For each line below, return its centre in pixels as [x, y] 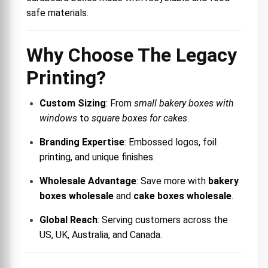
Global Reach [68, 220]
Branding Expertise [82, 142]
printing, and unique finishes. [97, 157]
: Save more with [172, 181]
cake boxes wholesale [182, 196]
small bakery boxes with [184, 103]
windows [58, 118]
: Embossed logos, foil [170, 142]
